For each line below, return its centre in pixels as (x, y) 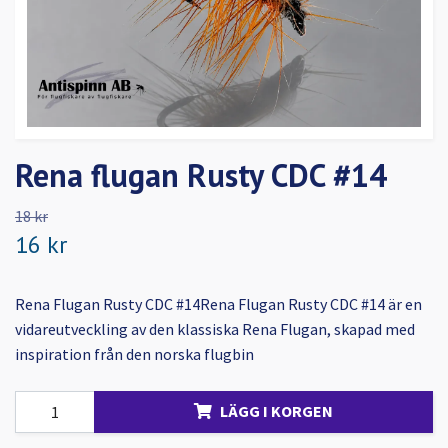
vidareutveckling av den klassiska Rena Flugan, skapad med (215, 328)
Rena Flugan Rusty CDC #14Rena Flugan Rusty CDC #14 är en (218, 303)
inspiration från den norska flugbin (134, 353)
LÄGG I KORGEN (276, 411)
